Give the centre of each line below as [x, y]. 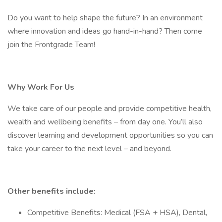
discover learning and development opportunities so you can [110, 135]
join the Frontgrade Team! [51, 45]
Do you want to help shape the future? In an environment [105, 18]
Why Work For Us [41, 87]
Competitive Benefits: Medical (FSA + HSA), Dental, [117, 213]
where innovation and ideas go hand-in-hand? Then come [105, 31]
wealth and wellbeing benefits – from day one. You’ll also [105, 122]
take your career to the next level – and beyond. [89, 149]
